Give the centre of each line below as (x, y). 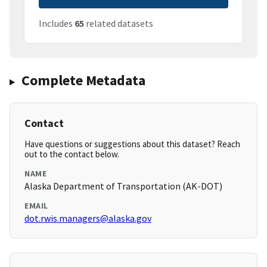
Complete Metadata (83, 80)
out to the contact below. (72, 154)
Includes (57, 24)
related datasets (119, 24)
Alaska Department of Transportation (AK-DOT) (123, 186)
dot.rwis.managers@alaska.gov (88, 218)
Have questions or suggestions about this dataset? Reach (132, 144)
